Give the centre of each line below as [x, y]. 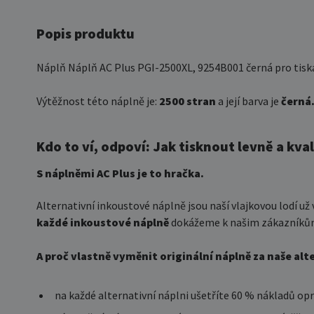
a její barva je [250, 101]
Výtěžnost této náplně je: [98, 101]
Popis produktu [86, 33]
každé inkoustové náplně [103, 222]
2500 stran [189, 101]
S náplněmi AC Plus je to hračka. [120, 173]
